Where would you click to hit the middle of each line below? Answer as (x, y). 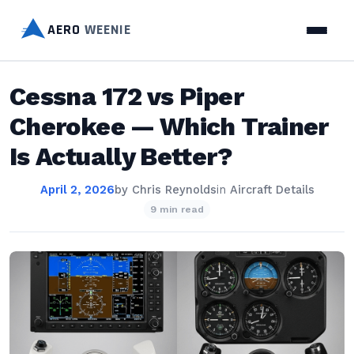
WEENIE (108, 30)
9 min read (177, 209)
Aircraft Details (272, 190)
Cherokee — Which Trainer (169, 126)
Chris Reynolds (174, 190)
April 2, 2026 (77, 190)
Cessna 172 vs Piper (126, 96)
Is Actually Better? (121, 156)
